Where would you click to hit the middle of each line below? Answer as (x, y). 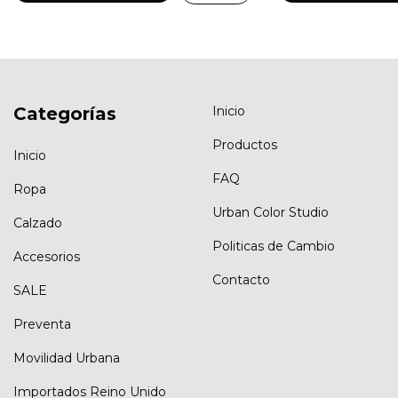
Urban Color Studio (271, 212)
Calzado (38, 223)
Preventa (42, 325)
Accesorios (47, 257)
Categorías (65, 113)
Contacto (241, 279)
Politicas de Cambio (274, 246)
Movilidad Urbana (67, 358)
